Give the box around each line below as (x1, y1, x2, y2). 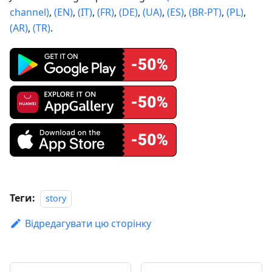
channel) (10, 5, 49, 19)
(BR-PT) (189, 5, 222, 19)
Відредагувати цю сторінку (24, 217, 151, 231)
